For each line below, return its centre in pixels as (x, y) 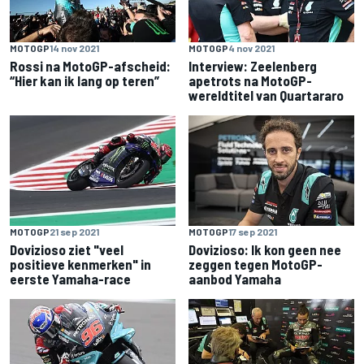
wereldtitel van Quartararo (266, 95)
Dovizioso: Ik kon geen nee (265, 250)
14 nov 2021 (74, 48)
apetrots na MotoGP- (250, 81)
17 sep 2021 (253, 232)
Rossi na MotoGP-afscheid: (90, 66)
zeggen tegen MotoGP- (256, 264)
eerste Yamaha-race (70, 279)
